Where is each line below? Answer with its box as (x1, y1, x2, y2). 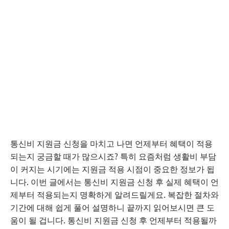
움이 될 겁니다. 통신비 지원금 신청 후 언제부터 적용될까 (10, 215, 217, 225)
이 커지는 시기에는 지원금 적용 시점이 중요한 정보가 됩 (10, 164, 215, 174)
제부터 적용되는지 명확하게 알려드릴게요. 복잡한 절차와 (10, 190, 219, 200)
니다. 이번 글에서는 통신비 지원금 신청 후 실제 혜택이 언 (10, 177, 219, 187)
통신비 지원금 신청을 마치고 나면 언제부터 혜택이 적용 (10, 139, 213, 149)
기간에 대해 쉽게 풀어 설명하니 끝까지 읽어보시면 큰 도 (10, 202, 215, 213)
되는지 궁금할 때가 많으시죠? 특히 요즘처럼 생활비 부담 (10, 151, 216, 162)
